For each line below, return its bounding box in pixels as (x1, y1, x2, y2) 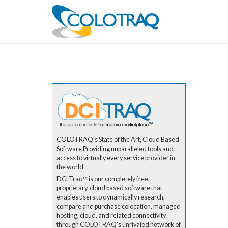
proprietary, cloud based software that (56, 184, 162, 192)
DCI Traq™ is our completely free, (56, 175, 150, 183)
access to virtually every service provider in (56, 154, 175, 162)
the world (56, 163, 83, 172)
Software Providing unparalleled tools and (56, 145, 174, 153)
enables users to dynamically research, (56, 193, 165, 202)
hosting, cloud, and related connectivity (56, 212, 166, 220)
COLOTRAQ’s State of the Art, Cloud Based (56, 136, 179, 144)
